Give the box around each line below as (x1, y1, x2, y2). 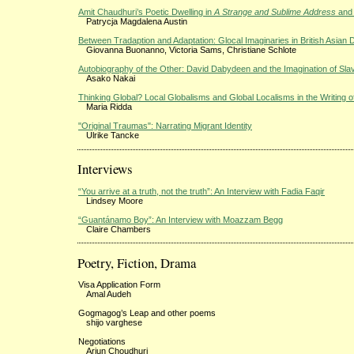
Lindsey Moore (86, 195, 143, 205)
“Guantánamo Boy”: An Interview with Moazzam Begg (78, 214, 283, 224)
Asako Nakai (86, 73, 135, 84)
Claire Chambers (86, 224, 151, 234)
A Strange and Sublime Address (214, 7, 336, 17)
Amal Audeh (86, 288, 131, 299)
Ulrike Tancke (86, 130, 139, 141)
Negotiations (78, 336, 126, 346)
